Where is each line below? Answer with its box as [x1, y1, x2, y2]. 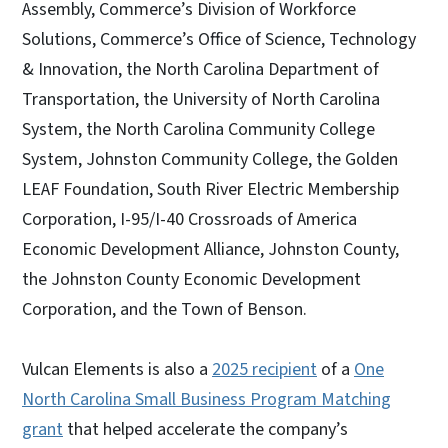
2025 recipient [212, 356, 317, 382]
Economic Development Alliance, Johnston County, [22, 236, 399, 262]
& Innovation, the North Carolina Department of [22, 56, 379, 82]
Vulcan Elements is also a [22, 356, 212, 382]
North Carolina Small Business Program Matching [22, 386, 391, 412]
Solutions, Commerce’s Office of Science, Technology [22, 26, 416, 52]
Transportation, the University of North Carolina [22, 86, 380, 112]
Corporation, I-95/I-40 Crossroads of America [22, 206, 357, 232]
